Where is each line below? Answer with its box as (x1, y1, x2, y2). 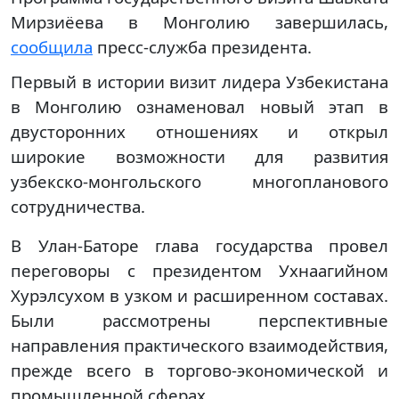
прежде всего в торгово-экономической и (11, 358, 388, 381)
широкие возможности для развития (11, 144, 388, 167)
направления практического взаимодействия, (11, 333, 388, 356)
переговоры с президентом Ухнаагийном (11, 258, 388, 281)
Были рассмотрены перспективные (11, 308, 388, 331)
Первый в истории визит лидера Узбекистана (11, 69, 388, 93)
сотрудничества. (11, 194, 145, 217)
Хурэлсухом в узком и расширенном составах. (11, 283, 388, 306)
